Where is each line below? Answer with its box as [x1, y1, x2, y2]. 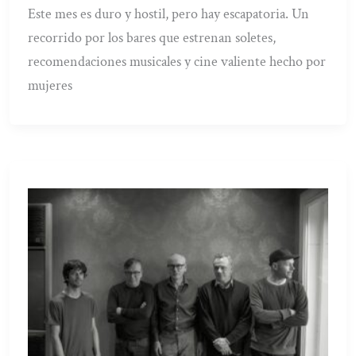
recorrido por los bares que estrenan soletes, [28, 28, 277, 47]
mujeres [28, 75, 73, 95]
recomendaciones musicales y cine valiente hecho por [28, 52, 327, 71]
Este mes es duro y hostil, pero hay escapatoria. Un [28, 4, 310, 23]
